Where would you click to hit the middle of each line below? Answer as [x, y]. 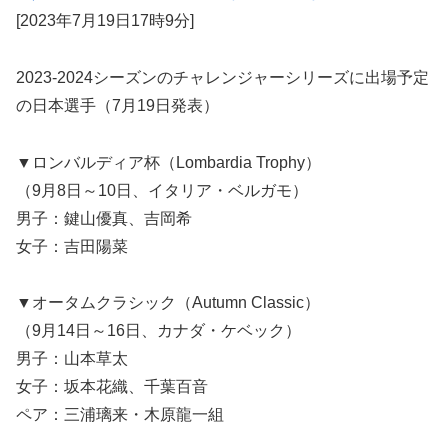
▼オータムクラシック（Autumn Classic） [168, 303]
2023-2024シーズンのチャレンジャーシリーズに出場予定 [222, 77]
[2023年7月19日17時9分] [105, 21]
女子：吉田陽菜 [72, 246]
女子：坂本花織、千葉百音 [112, 387]
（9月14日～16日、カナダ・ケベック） [166, 331]
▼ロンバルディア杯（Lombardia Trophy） [168, 162]
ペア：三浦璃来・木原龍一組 [120, 415]
